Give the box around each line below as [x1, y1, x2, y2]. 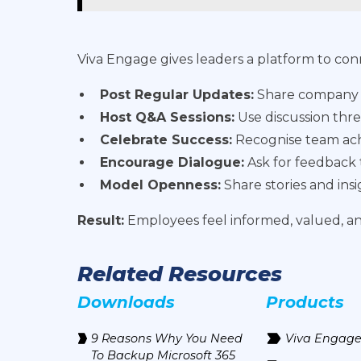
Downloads [77, 293, 175, 312]
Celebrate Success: [100, 132, 232, 147]
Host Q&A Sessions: [100, 110, 234, 125]
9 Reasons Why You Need [91, 331, 243, 346]
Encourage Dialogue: [100, 155, 244, 170]
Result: [77, 213, 124, 228]
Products [265, 293, 344, 312]
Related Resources [77, 261, 282, 286]
